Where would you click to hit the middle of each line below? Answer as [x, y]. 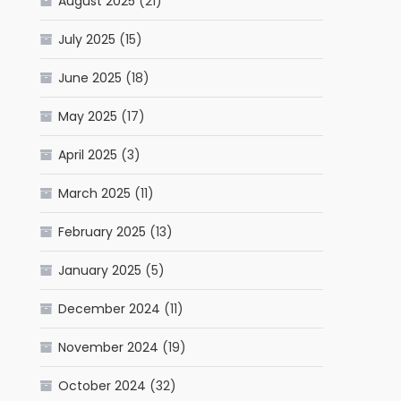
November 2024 [109, 348]
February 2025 [102, 232]
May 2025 [88, 117]
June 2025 [90, 78]
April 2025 [88, 155]
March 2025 [95, 194]
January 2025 [100, 271]
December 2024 [110, 309]
